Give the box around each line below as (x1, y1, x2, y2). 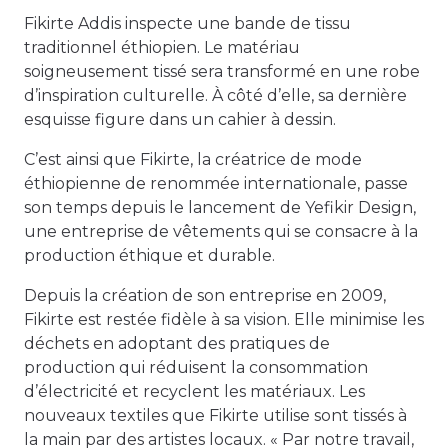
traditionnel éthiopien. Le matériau (24, 38, 300, 57)
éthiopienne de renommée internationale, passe (24, 174, 408, 193)
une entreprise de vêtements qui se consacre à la (24, 222, 418, 241)
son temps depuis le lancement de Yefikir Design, (24, 198, 416, 217)
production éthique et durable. (24, 246, 275, 265)
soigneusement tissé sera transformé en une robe (24, 62, 420, 81)
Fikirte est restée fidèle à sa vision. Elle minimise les (24, 310, 424, 329)
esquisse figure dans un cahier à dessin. (24, 110, 336, 129)
